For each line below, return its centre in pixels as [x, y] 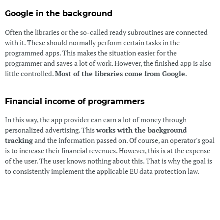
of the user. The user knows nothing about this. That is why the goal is [108, 161]
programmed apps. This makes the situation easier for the [91, 53]
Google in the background [58, 14]
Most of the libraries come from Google [120, 73]
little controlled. [30, 73]
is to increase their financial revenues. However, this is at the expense [107, 151]
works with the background [141, 130]
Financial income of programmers [75, 102]
